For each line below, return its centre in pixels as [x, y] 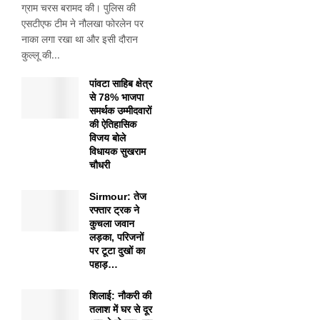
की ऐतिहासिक [113, 125]
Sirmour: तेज [118, 197]
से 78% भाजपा [116, 97]
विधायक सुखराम [117, 152]
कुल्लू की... [41, 55]
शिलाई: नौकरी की [120, 296]
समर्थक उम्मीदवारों [120, 111]
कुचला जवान [112, 224]
